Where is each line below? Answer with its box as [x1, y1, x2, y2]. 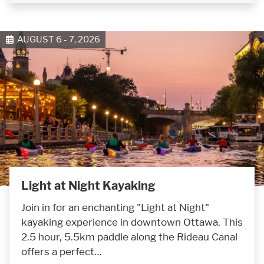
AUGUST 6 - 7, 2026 [13, 34, 100, 45]
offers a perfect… [21, 245, 102, 258]
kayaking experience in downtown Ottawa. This [21, 215, 243, 228]
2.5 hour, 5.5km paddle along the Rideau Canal [21, 230, 237, 243]
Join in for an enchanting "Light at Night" [21, 200, 209, 213]
